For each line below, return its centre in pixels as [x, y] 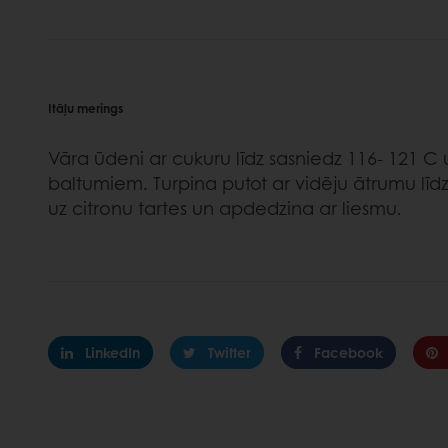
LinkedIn [112, 352]
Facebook [348, 352]
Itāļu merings [85, 108]
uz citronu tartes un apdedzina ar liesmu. [225, 208]
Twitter [229, 352]
